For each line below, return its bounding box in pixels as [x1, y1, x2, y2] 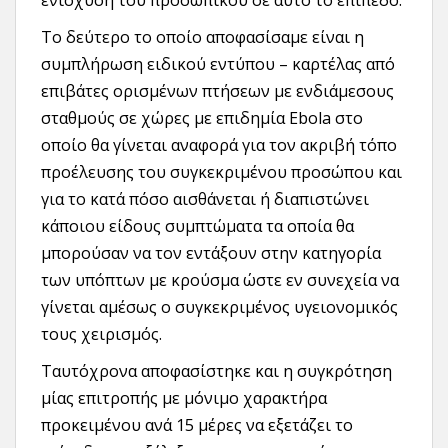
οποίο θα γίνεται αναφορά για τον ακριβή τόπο [41, 134, 397, 157]
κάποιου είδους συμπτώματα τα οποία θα [41, 215, 354, 238]
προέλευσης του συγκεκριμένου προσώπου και [41, 161, 402, 184]
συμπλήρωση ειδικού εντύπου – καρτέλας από [41, 53, 395, 76]
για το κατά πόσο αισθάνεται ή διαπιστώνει [41, 188, 369, 211]
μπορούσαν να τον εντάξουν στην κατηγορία [41, 242, 381, 265]
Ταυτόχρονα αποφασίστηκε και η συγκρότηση [41, 360, 392, 383]
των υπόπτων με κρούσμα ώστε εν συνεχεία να [41, 269, 399, 292]
